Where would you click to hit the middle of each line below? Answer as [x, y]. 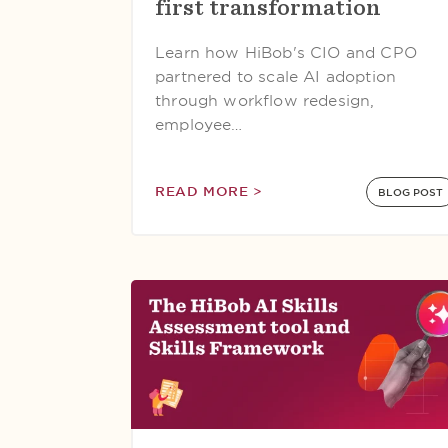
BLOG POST [411, 192]
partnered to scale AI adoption [276, 77]
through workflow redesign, [265, 101]
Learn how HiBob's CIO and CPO [286, 53]
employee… [199, 125]
